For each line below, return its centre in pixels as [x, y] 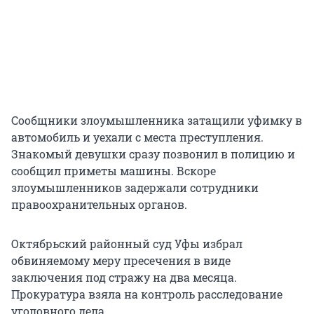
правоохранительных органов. [99, 205]
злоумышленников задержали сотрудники [135, 188]
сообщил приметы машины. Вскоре [114, 171]
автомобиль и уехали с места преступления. [137, 137]
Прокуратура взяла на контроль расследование [147, 294]
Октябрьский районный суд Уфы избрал [127, 244]
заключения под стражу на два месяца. [124, 278]
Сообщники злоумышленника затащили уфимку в [157, 121]
